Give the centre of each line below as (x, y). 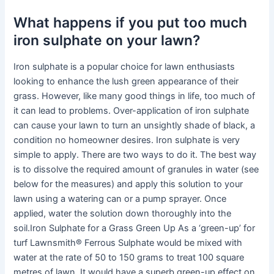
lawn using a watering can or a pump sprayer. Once (120, 199)
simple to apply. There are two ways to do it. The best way (135, 155)
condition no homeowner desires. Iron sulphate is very (127, 140)
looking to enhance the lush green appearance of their (126, 82)
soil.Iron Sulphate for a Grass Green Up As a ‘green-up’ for (135, 228)
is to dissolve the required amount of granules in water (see (136, 170)
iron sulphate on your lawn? (107, 40)
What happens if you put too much (131, 22)
